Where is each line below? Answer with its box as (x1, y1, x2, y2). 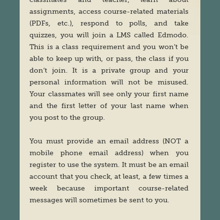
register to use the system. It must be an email (29, 161, 189, 169)
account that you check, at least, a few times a (29, 172, 189, 181)
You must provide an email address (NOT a (29, 137, 189, 145)
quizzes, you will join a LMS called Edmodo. (29, 31, 189, 39)
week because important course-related (29, 184, 189, 192)
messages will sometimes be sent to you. (29, 196, 170, 204)
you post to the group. (29, 113, 106, 122)
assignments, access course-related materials (29, 7, 189, 16)
